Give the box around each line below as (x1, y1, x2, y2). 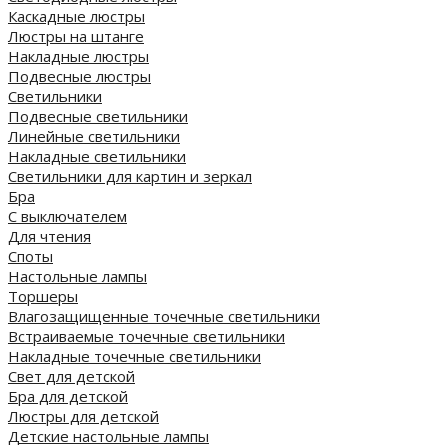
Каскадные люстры (8, 6, 145, 26)
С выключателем (8, 206, 127, 226)
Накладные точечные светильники (8, 346, 261, 366)
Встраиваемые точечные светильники (8, 326, 285, 346)
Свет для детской (8, 366, 135, 386)
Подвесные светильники (8, 106, 188, 126)
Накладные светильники (8, 146, 186, 166)
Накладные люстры (8, 46, 149, 66)
